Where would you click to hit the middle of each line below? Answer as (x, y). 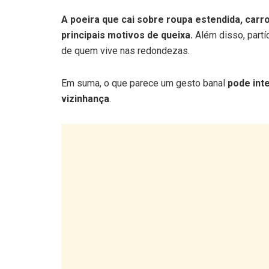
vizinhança (85, 99)
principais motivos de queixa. (127, 35)
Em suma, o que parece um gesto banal (144, 83)
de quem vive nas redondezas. (125, 51)
